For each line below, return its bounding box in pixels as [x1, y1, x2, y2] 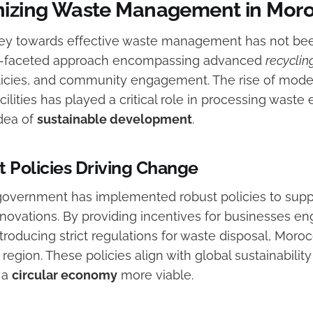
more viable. [117, 268, 194, 283]
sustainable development [37, 112, 192, 127]
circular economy [12, 268, 117, 283]
